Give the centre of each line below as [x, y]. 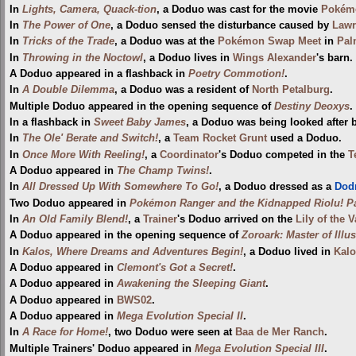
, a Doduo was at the [166, 42]
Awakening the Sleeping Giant [191, 284]
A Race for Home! [65, 333]
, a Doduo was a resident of [183, 90]
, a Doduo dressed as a [277, 187]
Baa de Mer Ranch [280, 333]
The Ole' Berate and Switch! [90, 139]
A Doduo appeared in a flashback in [99, 74]
